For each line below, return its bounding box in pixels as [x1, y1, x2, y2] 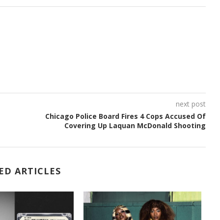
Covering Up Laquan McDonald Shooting [64, 120, 206, 130]
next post [175, 99, 206, 109]
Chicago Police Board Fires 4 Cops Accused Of [45, 111, 206, 121]
